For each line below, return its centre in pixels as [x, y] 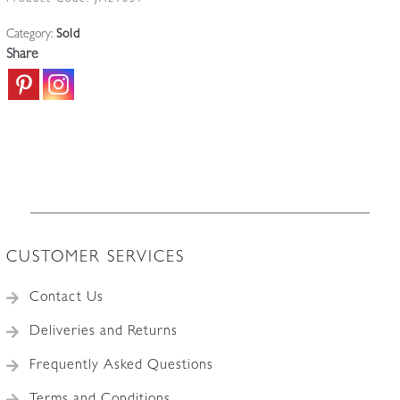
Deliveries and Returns [103, 333]
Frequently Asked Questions [121, 367]
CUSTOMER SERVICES [95, 259]
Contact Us [66, 299]
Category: [31, 35]
